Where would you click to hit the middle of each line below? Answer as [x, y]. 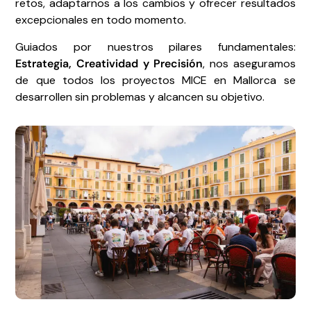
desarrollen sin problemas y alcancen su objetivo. [140, 96]
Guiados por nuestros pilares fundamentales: [155, 47]
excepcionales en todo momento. [101, 20]
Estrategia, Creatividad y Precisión [109, 63]
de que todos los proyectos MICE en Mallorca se [155, 80]
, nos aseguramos [249, 63]
